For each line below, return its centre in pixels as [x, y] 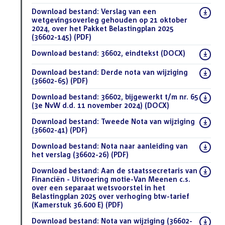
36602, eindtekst [130, 53]
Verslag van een [128, 11]
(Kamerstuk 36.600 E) [69, 204]
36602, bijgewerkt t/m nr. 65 [149, 96]
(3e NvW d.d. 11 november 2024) [88, 105]
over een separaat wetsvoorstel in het [98, 187]
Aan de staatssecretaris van [148, 170]
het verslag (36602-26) [71, 154]
